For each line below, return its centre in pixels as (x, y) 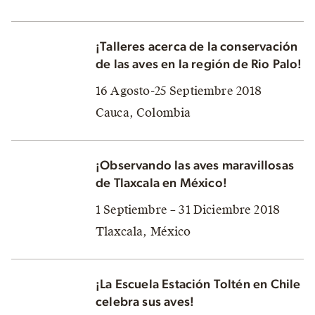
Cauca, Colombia (143, 112)
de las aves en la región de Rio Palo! (199, 64)
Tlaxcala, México (143, 231)
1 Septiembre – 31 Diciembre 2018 (188, 210)
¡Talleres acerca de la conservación (197, 47)
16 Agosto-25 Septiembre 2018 (179, 91)
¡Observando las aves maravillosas (195, 166)
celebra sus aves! (145, 302)
